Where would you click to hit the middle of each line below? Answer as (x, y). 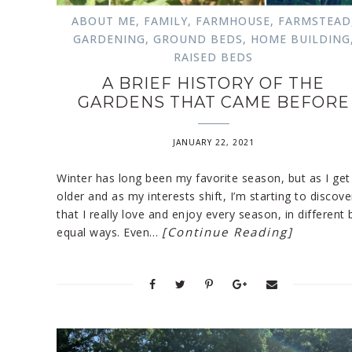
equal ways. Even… (109, 232)
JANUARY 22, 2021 (213, 142)
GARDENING (109, 38)
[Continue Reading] (227, 231)
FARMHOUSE (233, 20)
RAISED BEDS (214, 57)
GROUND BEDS (198, 38)
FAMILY (166, 20)
